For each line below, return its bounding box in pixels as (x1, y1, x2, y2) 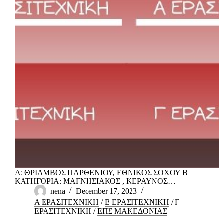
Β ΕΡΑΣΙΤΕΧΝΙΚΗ (105, 197, 169, 206)
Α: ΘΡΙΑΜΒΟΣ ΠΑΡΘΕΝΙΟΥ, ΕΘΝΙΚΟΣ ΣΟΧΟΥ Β (15, 168, 188, 176)
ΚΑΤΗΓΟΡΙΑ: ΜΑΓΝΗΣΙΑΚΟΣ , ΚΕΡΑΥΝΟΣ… (15, 176, 175, 185)
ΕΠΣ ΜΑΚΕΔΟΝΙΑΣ (97, 206, 167, 215)
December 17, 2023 (76, 186, 137, 195)
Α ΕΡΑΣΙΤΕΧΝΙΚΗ (34, 197, 99, 206)
